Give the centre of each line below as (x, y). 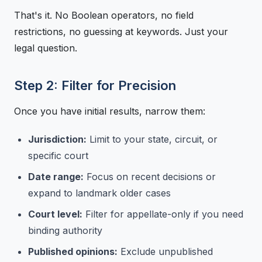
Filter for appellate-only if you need (163, 214)
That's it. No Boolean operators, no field (104, 15)
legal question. (46, 48)
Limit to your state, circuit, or (152, 139)
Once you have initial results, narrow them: (110, 111)
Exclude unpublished (165, 251)
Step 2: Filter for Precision (95, 85)
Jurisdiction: (57, 139)
